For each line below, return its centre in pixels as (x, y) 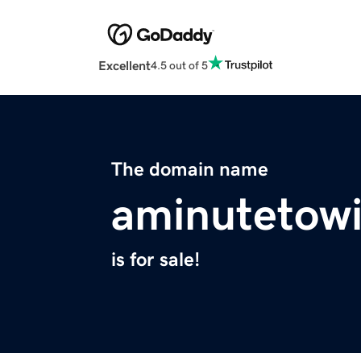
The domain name (190, 170)
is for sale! (156, 260)
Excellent (124, 66)
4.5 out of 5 (179, 65)
